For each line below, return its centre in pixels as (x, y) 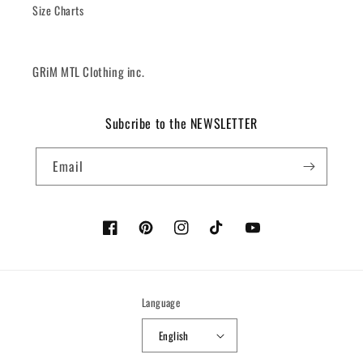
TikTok (224, 237)
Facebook (123, 237)
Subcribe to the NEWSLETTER (181, 124)
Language (161, 303)
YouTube (263, 237)
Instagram (196, 237)
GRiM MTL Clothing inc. (89, 72)
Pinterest (159, 237)
